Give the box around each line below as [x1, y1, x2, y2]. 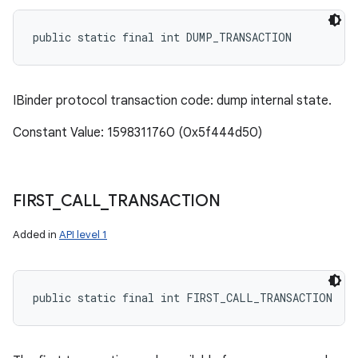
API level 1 [59, 228, 107, 241]
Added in [13, 228, 59, 241]
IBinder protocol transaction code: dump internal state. [13, 93, 332, 109]
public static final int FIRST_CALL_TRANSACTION [33, 290, 332, 305]
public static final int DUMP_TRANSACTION [33, 30, 292, 45]
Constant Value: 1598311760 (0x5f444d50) [13, 125, 262, 141]
